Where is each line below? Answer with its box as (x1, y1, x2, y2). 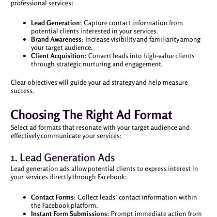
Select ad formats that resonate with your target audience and (10, 123, 190, 131)
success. (10, 86, 34, 94)
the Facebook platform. (31, 201, 98, 209)
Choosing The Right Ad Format (10, 107, 172, 122)
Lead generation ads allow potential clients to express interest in (10, 164, 198, 172)
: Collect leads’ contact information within (73, 192, 197, 201)
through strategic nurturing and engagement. (31, 60, 163, 68)
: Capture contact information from (79, 18, 183, 27)
